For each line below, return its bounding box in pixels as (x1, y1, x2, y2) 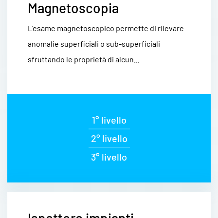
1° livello (91, 114, 127, 126)
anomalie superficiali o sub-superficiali (28, 39, 160, 48)
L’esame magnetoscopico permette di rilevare (28, 23, 184, 33)
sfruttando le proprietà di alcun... (28, 54, 140, 64)
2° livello (91, 132, 127, 144)
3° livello (91, 151, 127, 163)
